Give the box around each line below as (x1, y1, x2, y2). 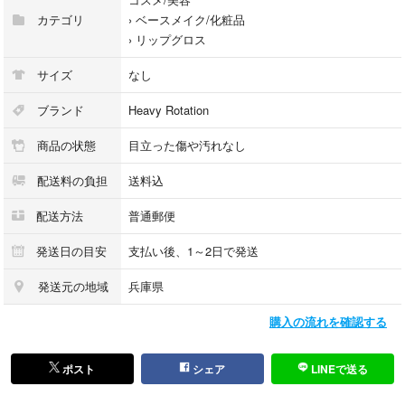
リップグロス (136, 30, 206, 48)
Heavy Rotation (128, 100, 209, 118)
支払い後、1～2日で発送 (128, 241, 259, 259)
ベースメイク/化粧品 (136, 10, 245, 28)
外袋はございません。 (11, 21, 128, 39)
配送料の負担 (33, 171, 108, 189)
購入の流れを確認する (269, 312, 387, 330)
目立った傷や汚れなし (128, 136, 246, 154)
